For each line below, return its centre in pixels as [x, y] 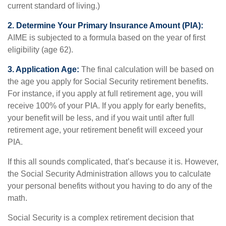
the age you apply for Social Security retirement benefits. [108, 81]
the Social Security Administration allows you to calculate [109, 174]
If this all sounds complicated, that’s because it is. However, [113, 161]
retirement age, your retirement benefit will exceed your [105, 130]
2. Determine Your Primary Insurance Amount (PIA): [105, 25]
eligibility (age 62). [40, 49]
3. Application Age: [43, 69]
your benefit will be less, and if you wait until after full [101, 118]
